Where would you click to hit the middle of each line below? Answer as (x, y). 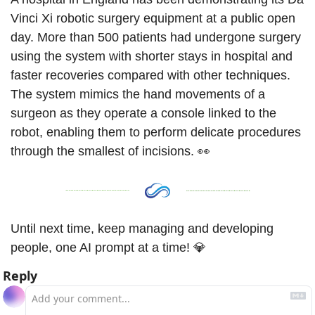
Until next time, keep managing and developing (142, 228)
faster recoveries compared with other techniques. (150, 76)
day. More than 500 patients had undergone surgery (156, 38)
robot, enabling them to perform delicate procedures (156, 133)
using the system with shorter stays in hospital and (152, 57)
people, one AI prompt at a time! (102, 247)
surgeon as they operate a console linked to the (143, 114)
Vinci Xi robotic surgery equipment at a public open (153, 19)
